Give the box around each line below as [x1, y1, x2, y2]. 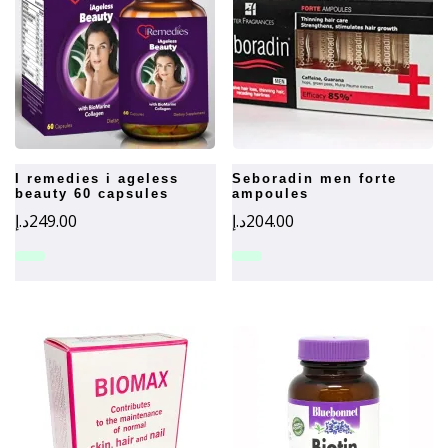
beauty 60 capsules [15, 185, 169, 201]
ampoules [232, 185, 310, 201]
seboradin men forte [232, 170, 244, 186]
